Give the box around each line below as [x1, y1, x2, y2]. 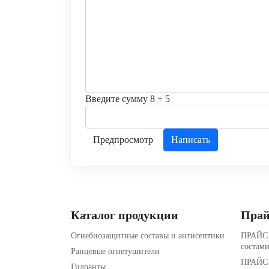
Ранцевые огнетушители [71, 247, 160, 256]
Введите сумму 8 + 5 [85, 94, 170, 104]
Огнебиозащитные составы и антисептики [71, 231, 225, 240]
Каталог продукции [71, 208, 178, 222]
